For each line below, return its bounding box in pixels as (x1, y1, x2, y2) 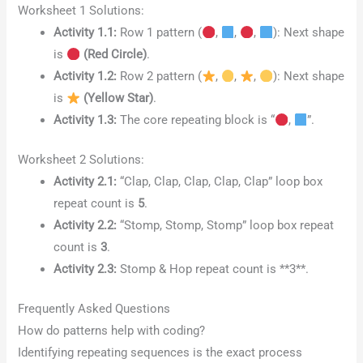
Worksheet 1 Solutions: (18, 3, 145, 19)
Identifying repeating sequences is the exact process (18, 345, 303, 361)
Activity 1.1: (53, 25, 117, 41)
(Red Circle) (79, 47, 147, 62)
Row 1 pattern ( (117, 25, 203, 41)
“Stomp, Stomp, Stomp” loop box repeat (117, 218, 335, 233)
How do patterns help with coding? (18, 323, 206, 339)
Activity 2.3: (53, 262, 117, 277)
